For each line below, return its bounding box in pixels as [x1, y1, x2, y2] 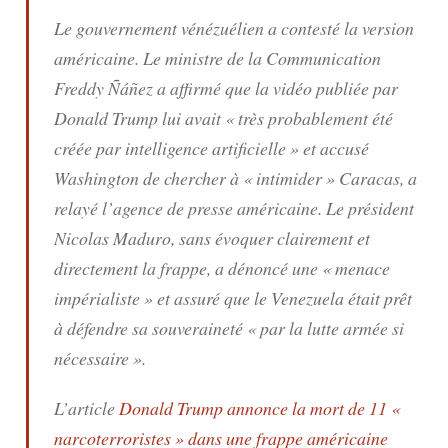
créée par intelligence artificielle [54, 135, 286, 160]
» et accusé [286, 135, 369, 160]
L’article [54, 396, 119, 421]
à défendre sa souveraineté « [54, 315, 256, 340]
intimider [252, 165, 322, 190]
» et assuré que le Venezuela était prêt [140, 285, 412, 310]
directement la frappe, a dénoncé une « [54, 255, 335, 280]
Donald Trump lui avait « [54, 105, 234, 130]
